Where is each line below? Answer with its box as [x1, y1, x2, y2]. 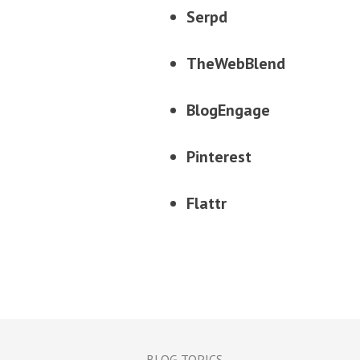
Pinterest [186, 145, 252, 167]
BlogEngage [186, 99, 270, 121]
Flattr [186, 192, 227, 214]
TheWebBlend [186, 52, 285, 74]
